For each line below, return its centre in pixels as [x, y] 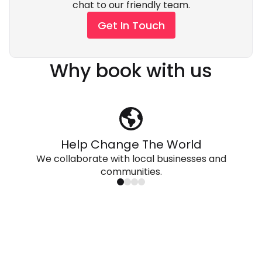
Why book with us [131, 71]
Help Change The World [131, 145]
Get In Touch [131, 25]
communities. [131, 172]
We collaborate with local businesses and [131, 159]
